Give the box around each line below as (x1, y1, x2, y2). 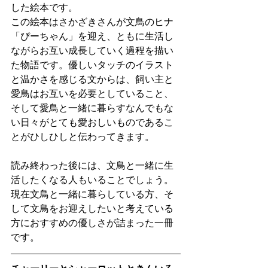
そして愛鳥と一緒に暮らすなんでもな (11, 103, 173, 114)
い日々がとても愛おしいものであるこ (11, 117, 173, 128)
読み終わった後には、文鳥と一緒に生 (11, 160, 173, 171)
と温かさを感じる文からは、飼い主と (11, 74, 173, 85)
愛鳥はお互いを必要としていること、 (11, 89, 173, 99)
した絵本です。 (11, 2, 78, 13)
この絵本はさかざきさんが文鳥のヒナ (11, 17, 173, 28)
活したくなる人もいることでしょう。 (11, 175, 173, 185)
